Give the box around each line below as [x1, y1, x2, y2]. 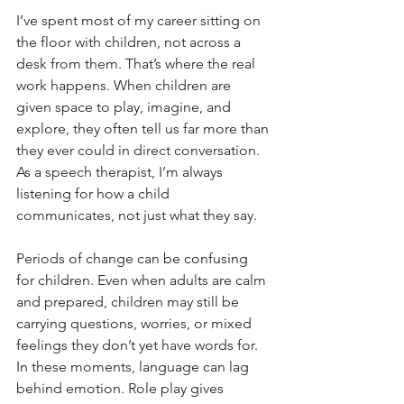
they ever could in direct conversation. [16, 142, 263, 160]
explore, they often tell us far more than [16, 120, 272, 138]
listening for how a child [16, 185, 173, 203]
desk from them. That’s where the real [16, 55, 259, 73]
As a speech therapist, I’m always [16, 163, 226, 181]
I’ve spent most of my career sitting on [16, 12, 264, 30]
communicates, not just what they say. [16, 207, 257, 225]
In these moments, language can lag [16, 358, 252, 376]
